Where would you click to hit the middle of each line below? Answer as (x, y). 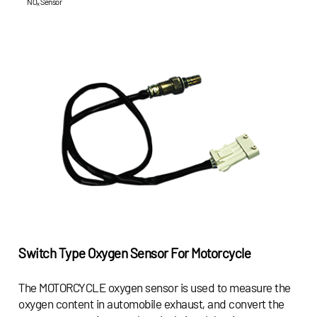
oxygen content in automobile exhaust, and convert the (151, 303)
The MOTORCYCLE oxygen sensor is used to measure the (155, 287)
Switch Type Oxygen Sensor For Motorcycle (135, 253)
